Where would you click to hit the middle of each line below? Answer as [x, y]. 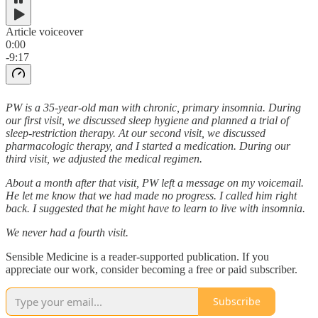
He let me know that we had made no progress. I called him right [151, 195]
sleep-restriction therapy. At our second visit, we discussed [136, 133]
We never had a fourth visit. [67, 232]
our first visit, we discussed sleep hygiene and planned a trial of [147, 120]
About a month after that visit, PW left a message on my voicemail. [155, 182]
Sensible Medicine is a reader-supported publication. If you [137, 256]
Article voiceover [44, 31]
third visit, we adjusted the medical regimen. [104, 158]
